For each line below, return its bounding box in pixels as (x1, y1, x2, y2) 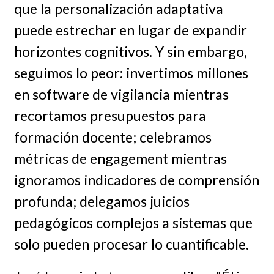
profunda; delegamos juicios (13, 192, 190, 210)
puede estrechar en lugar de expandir (13, 21, 247, 39)
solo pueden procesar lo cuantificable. (13, 235, 249, 253)
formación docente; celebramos (13, 128, 212, 146)
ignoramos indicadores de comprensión (13, 171, 259, 188)
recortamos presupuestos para (13, 106, 206, 124)
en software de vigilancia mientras (13, 85, 229, 103)
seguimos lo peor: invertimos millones (13, 64, 248, 81)
